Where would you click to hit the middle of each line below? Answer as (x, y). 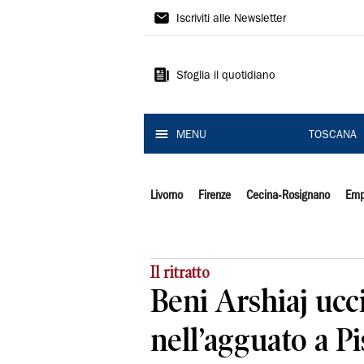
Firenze (214, 196)
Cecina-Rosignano (288, 196)
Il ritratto (180, 272)
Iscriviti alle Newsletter (231, 19)
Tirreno (182, 46)
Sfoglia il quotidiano (226, 76)
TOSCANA (332, 136)
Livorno (167, 196)
